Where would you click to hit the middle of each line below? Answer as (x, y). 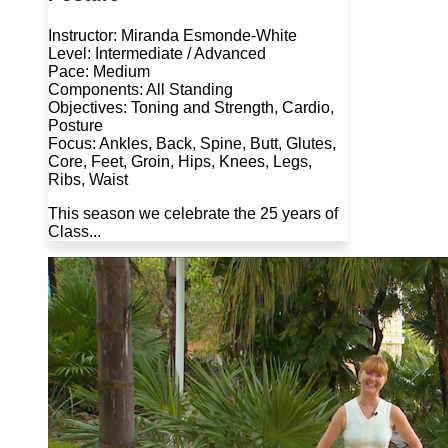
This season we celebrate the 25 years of (193, 214)
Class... (74, 232)
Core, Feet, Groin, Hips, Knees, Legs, (180, 162)
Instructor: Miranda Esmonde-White (172, 36)
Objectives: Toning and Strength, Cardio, (191, 108)
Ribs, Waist (88, 180)
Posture (75, 126)
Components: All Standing (140, 90)
